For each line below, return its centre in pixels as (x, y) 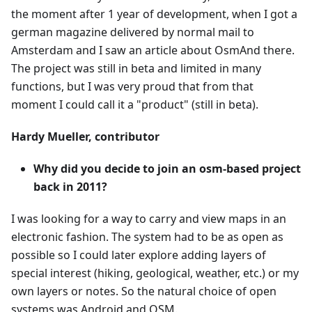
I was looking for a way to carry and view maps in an (149, 219)
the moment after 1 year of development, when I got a (154, 14)
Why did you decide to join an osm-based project (167, 169)
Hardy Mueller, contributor (85, 137)
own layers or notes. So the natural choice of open (144, 291)
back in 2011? (70, 187)
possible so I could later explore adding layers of (139, 255)
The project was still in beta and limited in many (136, 69)
